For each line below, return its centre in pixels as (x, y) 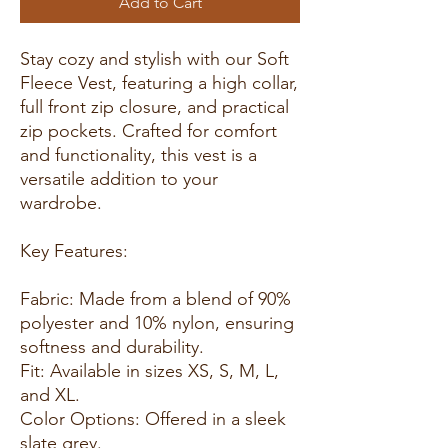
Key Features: (74, 250)
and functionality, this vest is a (138, 154)
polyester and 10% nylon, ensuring (157, 322)
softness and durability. (112, 346)
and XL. (50, 394)
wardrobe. (61, 202)
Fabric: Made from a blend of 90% (155, 298)
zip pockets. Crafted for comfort (148, 130)
